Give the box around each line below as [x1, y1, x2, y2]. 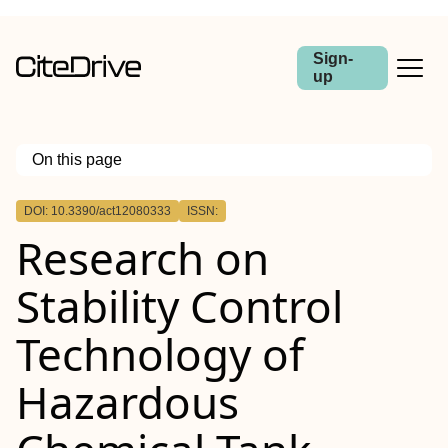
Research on [16, 228, 269, 288]
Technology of [16, 324, 304, 384]
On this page [32, 151, 122, 168]
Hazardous [16, 372, 239, 432]
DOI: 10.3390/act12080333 [24, 204, 171, 218]
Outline [32, 191, 88, 213]
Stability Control [16, 276, 343, 336]
